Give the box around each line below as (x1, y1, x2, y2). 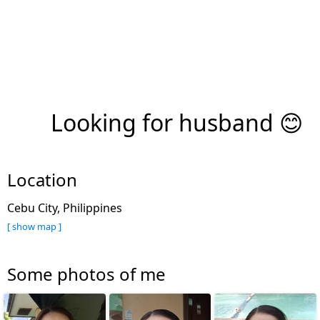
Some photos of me (7, 261, 166, 286)
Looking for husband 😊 (51, 106, 303, 138)
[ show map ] (7, 219, 61, 233)
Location (7, 167, 77, 191)
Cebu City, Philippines (7, 199, 131, 216)
